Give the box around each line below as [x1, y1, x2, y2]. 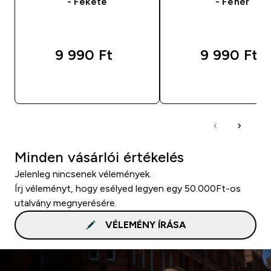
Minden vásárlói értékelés [15, 148, 184, 165]
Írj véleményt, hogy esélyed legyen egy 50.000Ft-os [15, 183, 241, 194]
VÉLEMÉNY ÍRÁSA [105, 219, 186, 230]
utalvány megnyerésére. [15, 197, 117, 208]
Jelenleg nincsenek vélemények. [15, 168, 151, 179]
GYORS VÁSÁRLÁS [55, 79, 134, 89]
